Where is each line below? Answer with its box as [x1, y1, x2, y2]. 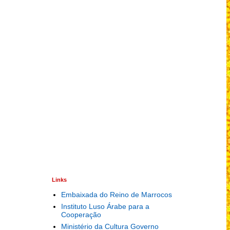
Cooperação [61, 210, 101, 219]
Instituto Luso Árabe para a [61, 202, 149, 210]
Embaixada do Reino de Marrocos [61, 190, 172, 199]
